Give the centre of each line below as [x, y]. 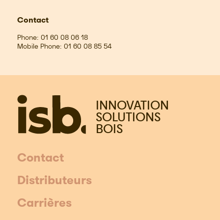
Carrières [44, 203]
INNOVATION [132, 105]
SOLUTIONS [128, 117]
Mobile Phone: [39, 46]
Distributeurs [55, 180]
